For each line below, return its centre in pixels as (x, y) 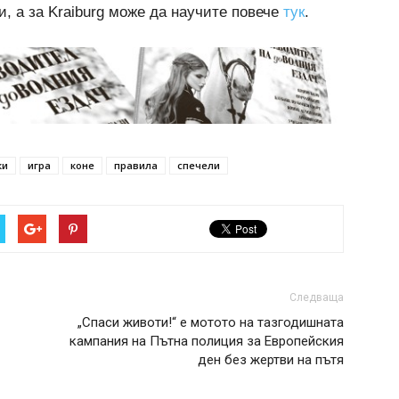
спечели (199, 166)
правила (136, 166)
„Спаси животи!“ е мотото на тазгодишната (211, 323)
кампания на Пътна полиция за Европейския (207, 342)
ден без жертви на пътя (271, 360)
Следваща (317, 298)
